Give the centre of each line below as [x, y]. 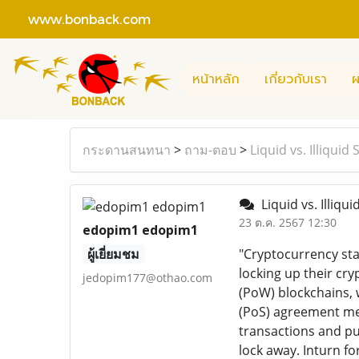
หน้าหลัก [216, 79]
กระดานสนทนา [127, 150]
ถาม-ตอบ [210, 150]
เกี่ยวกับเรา [296, 79]
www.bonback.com [81, 18]
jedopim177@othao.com [147, 278]
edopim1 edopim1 [140, 230]
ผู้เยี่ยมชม [114, 254]
